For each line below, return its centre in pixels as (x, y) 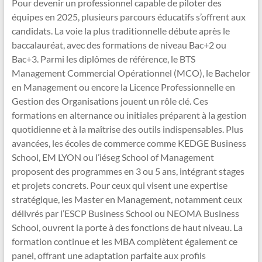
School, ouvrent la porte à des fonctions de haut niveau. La (127, 227)
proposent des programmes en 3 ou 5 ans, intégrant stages (128, 171)
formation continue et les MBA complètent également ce (124, 242)
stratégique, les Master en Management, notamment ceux (127, 199)
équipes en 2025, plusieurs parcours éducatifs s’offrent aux (128, 17)
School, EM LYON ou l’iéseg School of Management (113, 157)
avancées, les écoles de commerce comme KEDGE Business (129, 143)
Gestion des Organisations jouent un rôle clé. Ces (110, 101)
